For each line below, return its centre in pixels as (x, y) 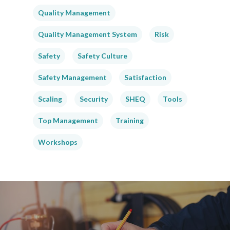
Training (130, 120)
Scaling (50, 99)
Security (94, 99)
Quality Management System (88, 34)
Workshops (58, 142)
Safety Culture (102, 56)
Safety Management (72, 77)
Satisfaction (145, 77)
